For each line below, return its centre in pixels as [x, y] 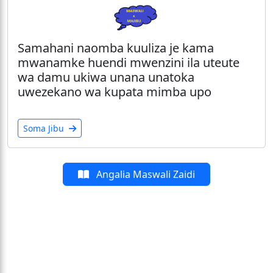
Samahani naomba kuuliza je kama [116, 48]
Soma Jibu [45, 129]
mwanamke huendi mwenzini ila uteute [129, 63]
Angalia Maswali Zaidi [144, 175]
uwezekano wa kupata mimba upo [115, 92]
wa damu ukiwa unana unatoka [106, 77]
